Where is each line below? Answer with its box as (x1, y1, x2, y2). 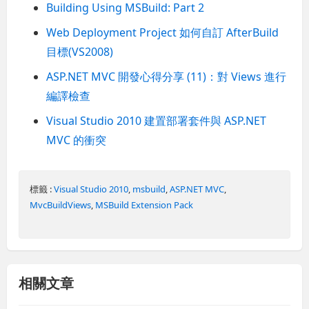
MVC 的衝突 (46, 132, 107, 148)
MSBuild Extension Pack (95, 198, 194, 211)
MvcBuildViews (30, 198, 92, 211)
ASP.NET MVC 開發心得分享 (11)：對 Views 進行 (46, 68, 287, 84)
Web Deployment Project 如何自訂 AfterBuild (46, 24, 279, 40)
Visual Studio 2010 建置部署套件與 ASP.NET (46, 112, 267, 128)
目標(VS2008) (46, 43, 114, 59)
